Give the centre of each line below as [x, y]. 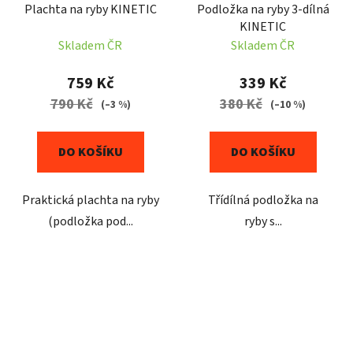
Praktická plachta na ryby [90, 201]
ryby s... [263, 222]
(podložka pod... [90, 222]
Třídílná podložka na [263, 201]
